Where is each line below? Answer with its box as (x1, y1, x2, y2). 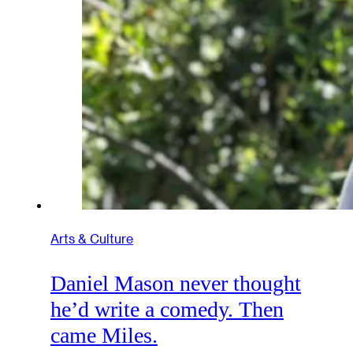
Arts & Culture (50, 230, 133, 246)
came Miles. (50, 323, 158, 348)
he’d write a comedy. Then (50, 297, 284, 322)
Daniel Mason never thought (50, 271, 301, 296)
